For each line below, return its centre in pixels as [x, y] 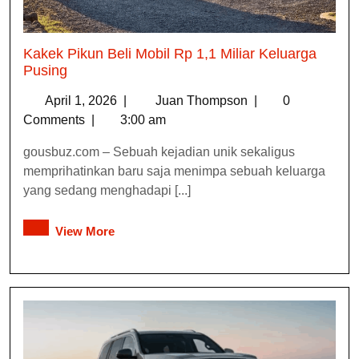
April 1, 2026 [83, 101]
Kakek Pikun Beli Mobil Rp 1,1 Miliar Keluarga [170, 54]
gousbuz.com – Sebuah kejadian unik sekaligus [159, 152]
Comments [56, 120]
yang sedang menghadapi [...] [107, 191]
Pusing [45, 71]
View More [85, 232]
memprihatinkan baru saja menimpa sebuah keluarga [174, 171]
